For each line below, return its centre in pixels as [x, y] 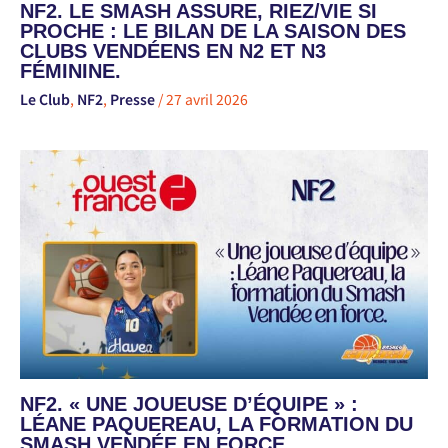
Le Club [45, 98]
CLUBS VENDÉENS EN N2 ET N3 [173, 50]
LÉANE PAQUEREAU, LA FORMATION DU [216, 424]
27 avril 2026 [207, 98]
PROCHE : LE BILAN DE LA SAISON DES [213, 30]
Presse [132, 98]
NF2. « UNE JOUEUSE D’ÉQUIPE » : [189, 404]
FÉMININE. [70, 70]
